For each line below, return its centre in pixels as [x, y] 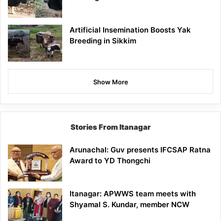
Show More [110, 82]
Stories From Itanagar [110, 127]
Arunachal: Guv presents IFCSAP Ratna [140, 150]
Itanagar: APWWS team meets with [133, 194]
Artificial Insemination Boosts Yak [130, 30]
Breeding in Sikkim [103, 41]
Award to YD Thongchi [110, 161]
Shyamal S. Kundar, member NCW [129, 205]
